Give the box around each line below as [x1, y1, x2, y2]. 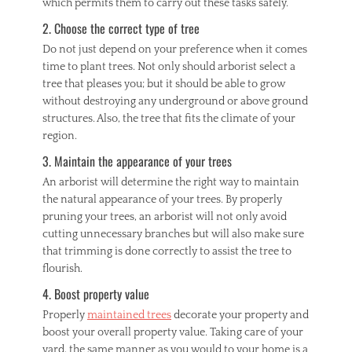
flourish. [42, 262, 82, 275]
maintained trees [87, 309, 171, 321]
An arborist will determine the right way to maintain [42, 176, 299, 189]
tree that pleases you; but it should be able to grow [42, 78, 285, 90]
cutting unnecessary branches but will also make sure [42, 228, 304, 240]
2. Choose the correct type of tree [42, 19, 200, 38]
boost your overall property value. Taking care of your [42, 326, 303, 339]
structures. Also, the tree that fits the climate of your [42, 112, 295, 125]
